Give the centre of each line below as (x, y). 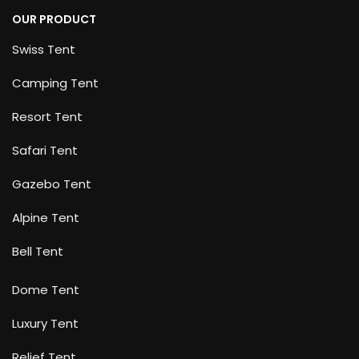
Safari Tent (45, 151)
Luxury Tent (45, 324)
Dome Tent (46, 290)
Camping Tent (55, 83)
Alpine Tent (46, 218)
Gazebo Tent (52, 184)
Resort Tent (47, 117)
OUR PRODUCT (54, 20)
